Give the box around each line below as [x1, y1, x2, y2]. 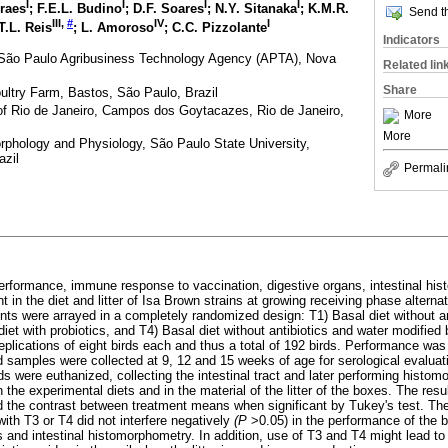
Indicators [383, 33, 440, 47]
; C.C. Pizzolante [164, 19, 267, 35]
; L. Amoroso [73, 19, 154, 35]
